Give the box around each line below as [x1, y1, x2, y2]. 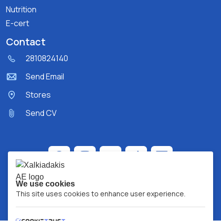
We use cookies [16, 180, 75, 188]
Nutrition [6, 3, 37, 15]
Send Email [26, 71, 64, 82]
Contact [6, 35, 45, 48]
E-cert [6, 17, 29, 29]
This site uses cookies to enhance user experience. [16, 189, 185, 198]
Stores [26, 89, 51, 101]
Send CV [26, 108, 57, 119]
